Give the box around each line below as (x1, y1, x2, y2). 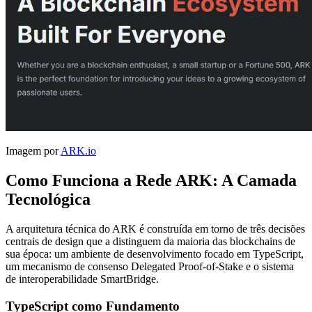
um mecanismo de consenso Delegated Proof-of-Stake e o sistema (6, 260, 294, 273)
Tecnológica (6, 190, 91, 209)
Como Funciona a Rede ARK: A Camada (6, 171, 297, 190)
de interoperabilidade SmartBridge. (6, 273, 159, 286)
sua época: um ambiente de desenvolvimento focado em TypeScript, (6, 248, 304, 260)
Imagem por (6, 145, 61, 157)
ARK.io (61, 145, 96, 157)
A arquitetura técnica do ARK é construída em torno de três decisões (6, 223, 305, 235)
